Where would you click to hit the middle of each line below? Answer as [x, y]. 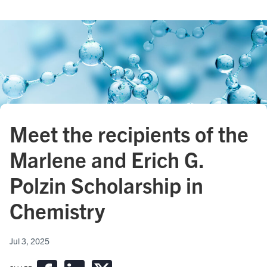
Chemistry [57, 210]
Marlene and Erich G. [107, 159]
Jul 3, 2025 [30, 240]
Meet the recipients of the [129, 133]
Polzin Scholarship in [106, 184]
